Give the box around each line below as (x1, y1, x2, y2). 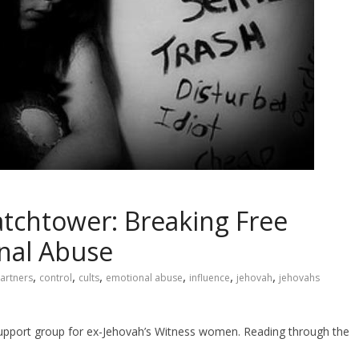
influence (189, 270, 230, 284)
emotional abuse (106, 270, 183, 284)
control (39, 270, 72, 284)
